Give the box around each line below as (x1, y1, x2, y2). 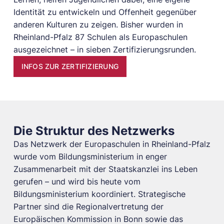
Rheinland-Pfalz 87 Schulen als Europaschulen (13, 32, 187, 42)
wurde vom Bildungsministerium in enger (13, 152, 167, 162)
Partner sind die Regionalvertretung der (13, 202, 163, 212)
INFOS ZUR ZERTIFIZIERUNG (21, 62, 119, 71)
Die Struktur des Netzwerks (13, 123, 174, 138)
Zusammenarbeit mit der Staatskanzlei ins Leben (13, 164, 197, 174)
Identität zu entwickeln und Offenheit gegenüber (13, 7, 196, 17)
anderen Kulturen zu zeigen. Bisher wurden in (13, 19, 183, 29)
